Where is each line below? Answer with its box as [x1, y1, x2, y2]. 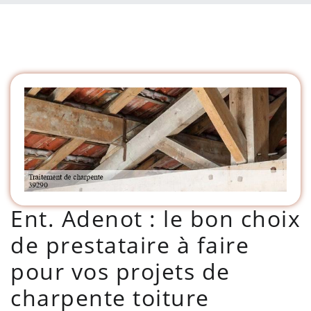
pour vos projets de [10, 255, 230, 286]
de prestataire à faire [10, 229, 249, 260]
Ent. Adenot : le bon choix [10, 203, 301, 233]
